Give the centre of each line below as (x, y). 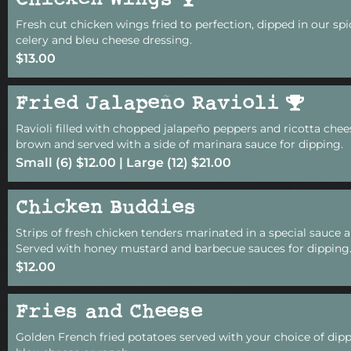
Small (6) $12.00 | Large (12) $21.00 (123, 162)
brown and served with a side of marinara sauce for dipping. (179, 144)
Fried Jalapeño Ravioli (151, 104)
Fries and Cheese (109, 313)
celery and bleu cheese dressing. (104, 40)
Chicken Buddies (106, 208)
